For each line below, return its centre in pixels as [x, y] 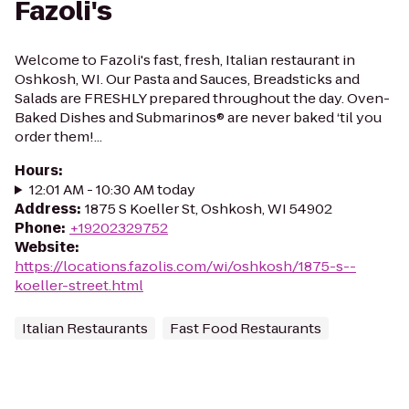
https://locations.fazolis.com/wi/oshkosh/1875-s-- [185, 266]
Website [45, 247]
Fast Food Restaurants [246, 328]
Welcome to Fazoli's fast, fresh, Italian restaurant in [185, 60]
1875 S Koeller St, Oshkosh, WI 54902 [209, 209]
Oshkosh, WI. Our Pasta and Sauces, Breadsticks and [187, 79]
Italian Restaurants [85, 328]
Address [46, 209]
